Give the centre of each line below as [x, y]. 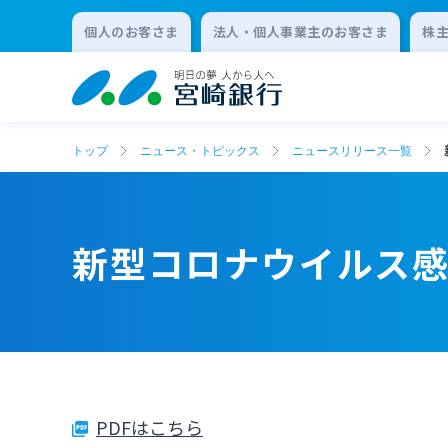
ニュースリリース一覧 [352, 150]
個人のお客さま [131, 31]
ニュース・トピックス [200, 150]
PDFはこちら [149, 426]
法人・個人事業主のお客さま [300, 31]
